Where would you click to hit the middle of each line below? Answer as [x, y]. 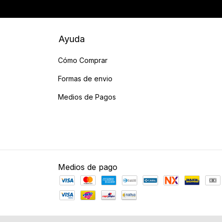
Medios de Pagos [87, 97]
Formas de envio [85, 78]
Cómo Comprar [83, 60]
